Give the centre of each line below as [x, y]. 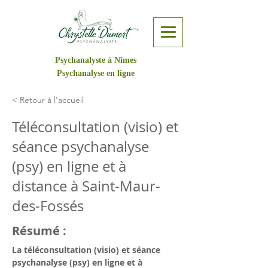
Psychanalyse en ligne [95, 73]
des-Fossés [48, 206]
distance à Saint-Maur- [86, 186]
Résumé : [39, 231]
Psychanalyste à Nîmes [95, 60]
